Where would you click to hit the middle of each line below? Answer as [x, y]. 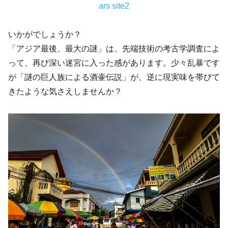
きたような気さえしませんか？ [65, 92]
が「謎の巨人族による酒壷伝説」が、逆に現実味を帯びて [114, 77]
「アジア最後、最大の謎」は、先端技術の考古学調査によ [114, 49]
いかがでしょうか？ [45, 35]
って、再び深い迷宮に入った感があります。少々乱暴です [114, 63]
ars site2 [114, 6]
